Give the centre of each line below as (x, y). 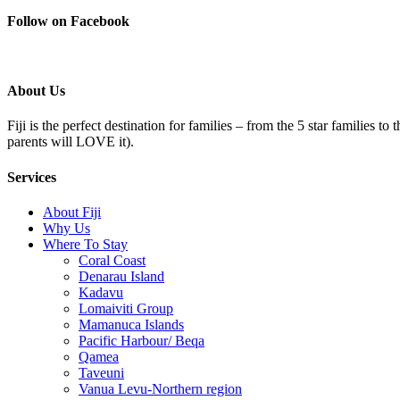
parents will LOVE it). (71, 142)
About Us (36, 91)
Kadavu (101, 292)
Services (32, 177)
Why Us (67, 228)
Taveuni (101, 372)
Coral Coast (112, 260)
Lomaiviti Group (126, 308)
